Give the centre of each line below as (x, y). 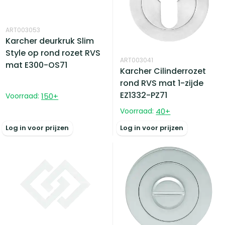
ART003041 (137, 60)
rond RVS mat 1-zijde (162, 83)
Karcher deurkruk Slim (50, 41)
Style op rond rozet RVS (53, 53)
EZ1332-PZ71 (144, 95)
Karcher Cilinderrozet (163, 71)
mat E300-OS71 (37, 65)
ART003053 (23, 30)
